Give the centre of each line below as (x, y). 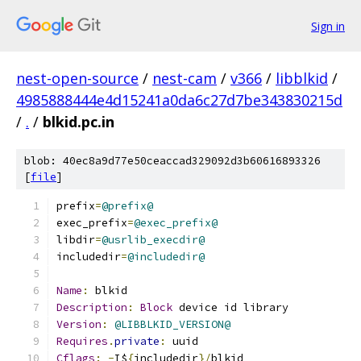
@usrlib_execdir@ (153, 240)
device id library (230, 307)
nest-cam (185, 78)
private (137, 341)
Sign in (328, 26)
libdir (76, 240)
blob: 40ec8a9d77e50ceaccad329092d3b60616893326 (172, 161)
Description (92, 307)
